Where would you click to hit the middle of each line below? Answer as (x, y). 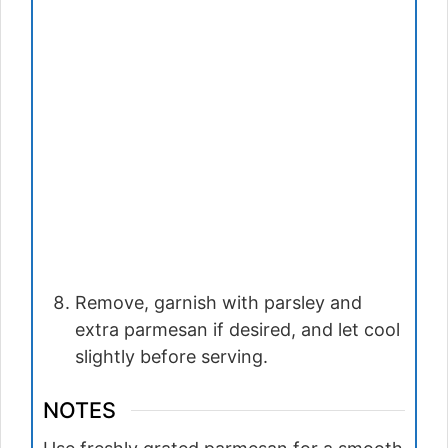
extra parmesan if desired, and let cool (237, 330)
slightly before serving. (171, 357)
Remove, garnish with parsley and (218, 303)
